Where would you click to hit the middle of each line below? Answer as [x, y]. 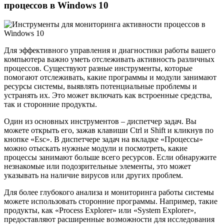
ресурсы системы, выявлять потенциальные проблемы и [100, 86]
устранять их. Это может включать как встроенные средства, [108, 95]
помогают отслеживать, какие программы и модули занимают [110, 77]
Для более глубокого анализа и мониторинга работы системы [109, 192]
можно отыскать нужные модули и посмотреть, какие [96, 148]
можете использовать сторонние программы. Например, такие [111, 201]
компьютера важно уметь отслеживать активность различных [109, 59]
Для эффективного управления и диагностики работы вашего [110, 50]
